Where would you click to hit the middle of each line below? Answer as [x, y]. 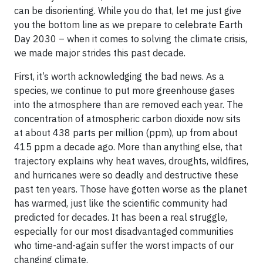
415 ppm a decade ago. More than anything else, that [128, 146]
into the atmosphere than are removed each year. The [129, 104]
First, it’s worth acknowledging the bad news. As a [119, 76]
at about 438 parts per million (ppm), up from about [126, 132]
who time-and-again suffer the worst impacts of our [124, 245]
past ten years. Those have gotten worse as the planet [131, 189]
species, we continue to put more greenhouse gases [124, 90]
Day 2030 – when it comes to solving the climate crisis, [131, 38]
